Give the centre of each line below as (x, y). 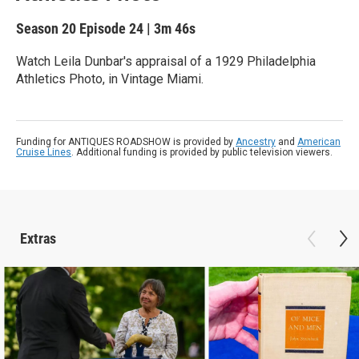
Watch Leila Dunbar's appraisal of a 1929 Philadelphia (166, 61)
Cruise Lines (44, 152)
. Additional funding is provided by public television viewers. (202, 152)
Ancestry (256, 142)
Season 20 (48, 28)
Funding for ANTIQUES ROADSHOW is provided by (126, 142)
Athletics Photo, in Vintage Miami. (110, 79)
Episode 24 (111, 28)
